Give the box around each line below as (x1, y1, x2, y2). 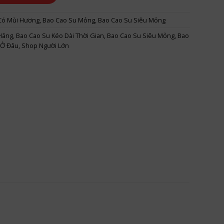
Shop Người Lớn (21, 41, 69, 50)
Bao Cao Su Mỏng (42, 15, 95, 25)
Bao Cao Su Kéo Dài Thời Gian (15, 31, 104, 40)
